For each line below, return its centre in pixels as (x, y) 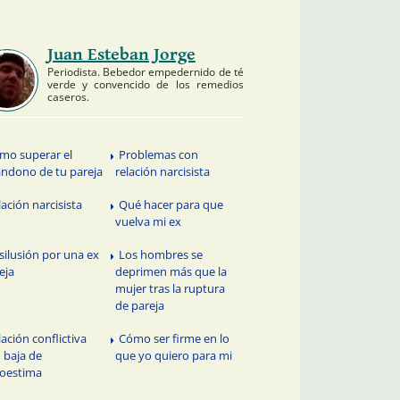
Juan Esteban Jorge (121, 54)
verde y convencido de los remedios (145, 84)
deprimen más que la (171, 271)
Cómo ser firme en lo (175, 338)
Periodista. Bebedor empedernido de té (145, 71)
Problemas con (159, 154)
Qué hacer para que (171, 204)
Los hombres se (161, 254)
